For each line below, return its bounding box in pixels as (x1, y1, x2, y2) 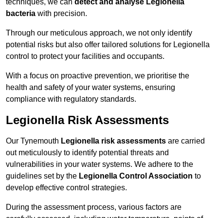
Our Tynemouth (6, 137, 61, 145)
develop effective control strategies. (6, 183, 127, 192)
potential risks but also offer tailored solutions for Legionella (6, 40, 210, 49)
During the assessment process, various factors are (6, 203, 182, 212)
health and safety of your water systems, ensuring (6, 83, 175, 92)
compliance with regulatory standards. (6, 95, 136, 104)
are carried (166, 137, 205, 145)
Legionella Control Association (79, 172, 193, 181)
